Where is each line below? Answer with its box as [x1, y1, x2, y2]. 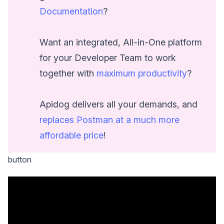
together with [39, 67, 97, 78]
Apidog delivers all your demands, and [39, 98, 198, 109]
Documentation [39, 5, 103, 16]
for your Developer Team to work [39, 52, 176, 63]
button [8, 154, 31, 165]
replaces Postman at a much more [39, 114, 180, 125]
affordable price [39, 129, 104, 140]
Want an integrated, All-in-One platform [39, 36, 202, 47]
